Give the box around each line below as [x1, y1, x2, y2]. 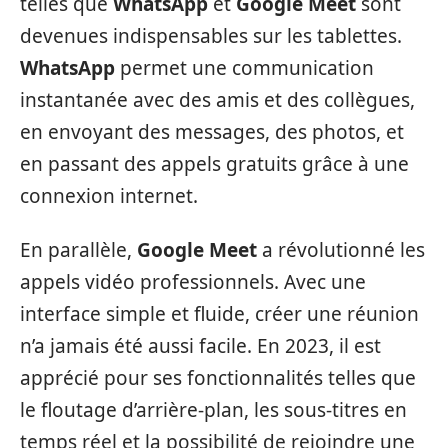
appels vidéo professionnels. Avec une [20, 269, 366, 296]
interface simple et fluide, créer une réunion [20, 301, 419, 328]
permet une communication [115, 54, 374, 81]
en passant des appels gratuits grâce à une [20, 150, 409, 177]
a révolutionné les [257, 237, 425, 264]
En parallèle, [20, 237, 137, 264]
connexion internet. [20, 182, 198, 209]
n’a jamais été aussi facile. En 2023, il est [20, 333, 381, 360]
